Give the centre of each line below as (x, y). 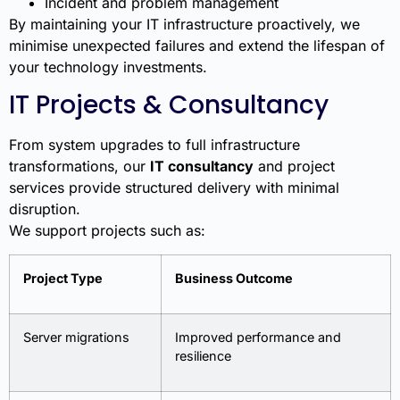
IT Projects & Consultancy (169, 105)
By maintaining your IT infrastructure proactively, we (184, 24)
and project (294, 167)
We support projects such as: (107, 231)
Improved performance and (258, 337)
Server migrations (76, 337)
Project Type (63, 278)
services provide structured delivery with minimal (174, 188)
